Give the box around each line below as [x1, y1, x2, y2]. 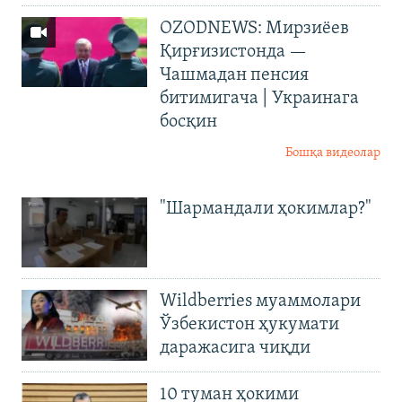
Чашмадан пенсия [160, 66, 309, 84]
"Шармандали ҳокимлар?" [160, 199, 371, 218]
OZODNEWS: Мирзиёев [160, 19, 349, 38]
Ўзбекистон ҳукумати [160, 316, 339, 335]
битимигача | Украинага [160, 89, 359, 108]
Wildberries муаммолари [160, 293, 361, 311]
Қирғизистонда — [160, 42, 307, 61]
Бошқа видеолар [285, 145, 380, 160]
